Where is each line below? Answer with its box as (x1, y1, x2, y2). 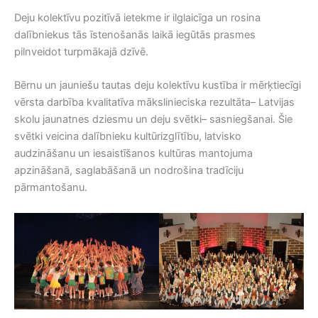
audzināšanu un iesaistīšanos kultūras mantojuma (14, 147, 253, 160)
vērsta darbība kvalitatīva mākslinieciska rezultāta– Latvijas (14, 96, 295, 109)
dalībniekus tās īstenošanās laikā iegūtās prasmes (14, 28, 256, 41)
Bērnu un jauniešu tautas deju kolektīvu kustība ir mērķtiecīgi (14, 79, 301, 92)
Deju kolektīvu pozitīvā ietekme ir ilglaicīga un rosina (14, 11, 261, 24)
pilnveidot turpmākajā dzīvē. (14, 45, 148, 58)
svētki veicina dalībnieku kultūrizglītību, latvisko (14, 130, 241, 143)
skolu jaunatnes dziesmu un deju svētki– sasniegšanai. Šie (14, 113, 292, 126)
